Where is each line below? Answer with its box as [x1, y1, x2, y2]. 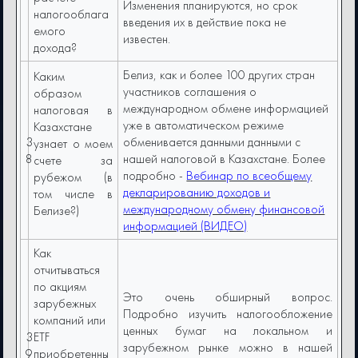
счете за [34, 152, 113, 169]
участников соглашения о [123, 83, 257, 101]
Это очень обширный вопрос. [123, 288, 332, 306]
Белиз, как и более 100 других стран [123, 66, 316, 84]
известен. [123, 30, 174, 48]
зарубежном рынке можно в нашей [123, 339, 332, 356]
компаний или [34, 312, 106, 329]
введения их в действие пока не [123, 14, 287, 31]
